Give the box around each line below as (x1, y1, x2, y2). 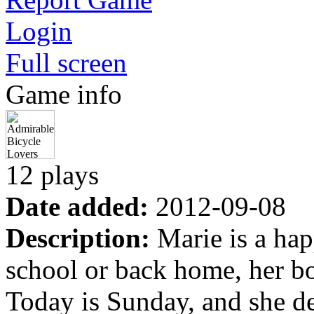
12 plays (6, 160, 99, 190)
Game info (6, 79, 122, 109)
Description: (6, 223, 150, 253)
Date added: (6, 191, 149, 221)
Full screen (6, 48, 127, 78)
